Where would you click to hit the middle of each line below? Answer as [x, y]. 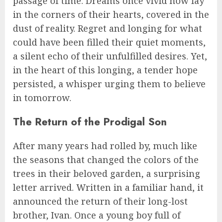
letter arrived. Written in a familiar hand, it [108, 188]
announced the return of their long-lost [100, 201]
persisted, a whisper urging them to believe [109, 84]
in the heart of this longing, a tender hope [105, 70]
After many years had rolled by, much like [105, 146]
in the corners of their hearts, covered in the [111, 15]
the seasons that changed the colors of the [106, 160]
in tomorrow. [42, 98]
